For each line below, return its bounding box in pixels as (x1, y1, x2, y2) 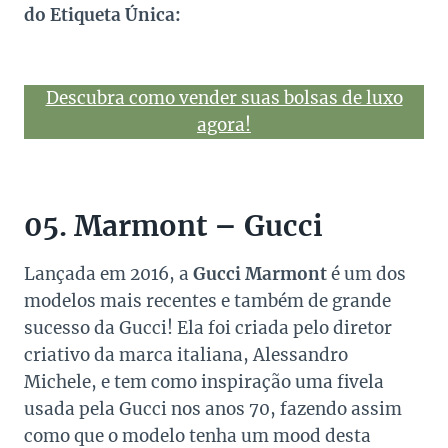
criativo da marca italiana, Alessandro (24, 344, 348, 367)
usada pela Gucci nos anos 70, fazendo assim (24, 398, 402, 421)
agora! (197, 114, 251, 137)
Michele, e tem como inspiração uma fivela (24, 371, 384, 394)
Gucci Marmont (193, 263, 327, 286)
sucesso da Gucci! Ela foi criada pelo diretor (24, 317, 392, 340)
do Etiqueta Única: (24, 4, 181, 27)
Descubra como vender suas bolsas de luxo (45, 87, 403, 110)
